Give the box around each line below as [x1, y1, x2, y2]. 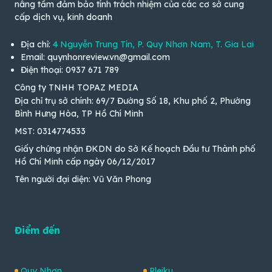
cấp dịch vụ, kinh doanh [15, 11, 112, 22]
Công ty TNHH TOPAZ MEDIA [15, 81, 138, 93]
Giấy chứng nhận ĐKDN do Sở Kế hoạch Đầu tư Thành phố [15, 143, 256, 155]
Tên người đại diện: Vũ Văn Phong [15, 174, 151, 185]
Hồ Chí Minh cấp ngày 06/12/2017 [15, 156, 155, 168]
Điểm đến [15, 224, 60, 237]
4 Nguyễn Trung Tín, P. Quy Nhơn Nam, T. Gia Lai [53, 38, 254, 50]
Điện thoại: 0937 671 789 [21, 64, 119, 75]
